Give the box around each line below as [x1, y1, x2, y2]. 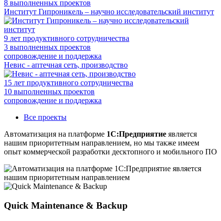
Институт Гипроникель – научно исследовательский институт [4, 7, 214, 16]
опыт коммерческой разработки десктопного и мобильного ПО [4, 147, 217, 156]
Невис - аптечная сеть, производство [4, 60, 128, 69]
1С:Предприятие [107, 129, 166, 138]
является [166, 129, 197, 138]
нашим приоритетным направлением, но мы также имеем [4, 138, 199, 147]
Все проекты [24, 112, 67, 121]
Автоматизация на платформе [4, 129, 107, 138]
